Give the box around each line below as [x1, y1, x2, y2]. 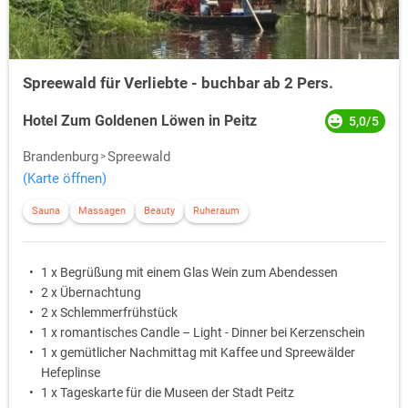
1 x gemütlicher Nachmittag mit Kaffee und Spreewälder [41, 345, 355, 361]
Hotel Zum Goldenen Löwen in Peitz [23, 112, 257, 130]
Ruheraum [193, 205, 240, 218]
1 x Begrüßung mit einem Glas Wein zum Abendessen [41, 265, 338, 280]
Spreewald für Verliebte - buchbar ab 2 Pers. [23, 74, 333, 93]
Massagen [78, 205, 126, 218]
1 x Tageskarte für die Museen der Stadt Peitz [41, 385, 294, 401]
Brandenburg [23, 148, 98, 166]
